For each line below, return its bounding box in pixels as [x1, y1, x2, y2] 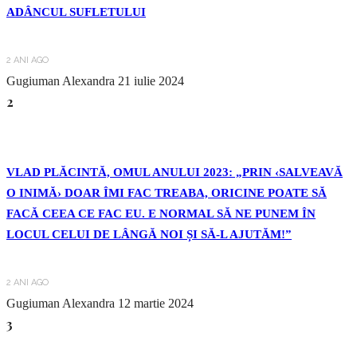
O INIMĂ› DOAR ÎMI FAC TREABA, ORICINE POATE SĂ [6, 186, 327, 199]
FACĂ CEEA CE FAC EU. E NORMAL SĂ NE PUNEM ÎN [6, 206, 316, 220]
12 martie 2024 [118, 296, 194, 310]
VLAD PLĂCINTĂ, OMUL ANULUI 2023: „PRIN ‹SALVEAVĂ [6, 165, 343, 178]
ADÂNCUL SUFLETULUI [6, 5, 146, 18]
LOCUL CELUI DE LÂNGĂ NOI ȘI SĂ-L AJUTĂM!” [6, 227, 292, 241]
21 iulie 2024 [118, 73, 184, 88]
